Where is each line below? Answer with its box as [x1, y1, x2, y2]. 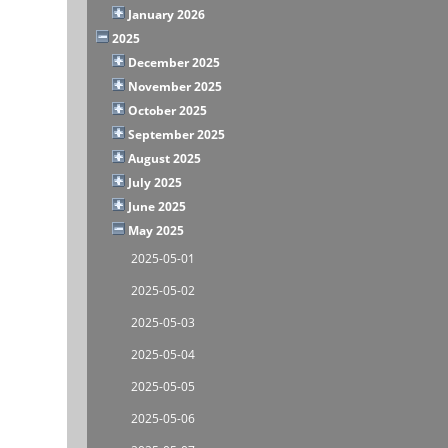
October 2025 [128, 101, 208, 119]
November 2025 [128, 77, 223, 95]
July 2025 [128, 173, 183, 191]
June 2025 [128, 197, 187, 215]
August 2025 [128, 149, 202, 167]
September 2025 [128, 125, 226, 143]
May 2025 [128, 221, 185, 239]
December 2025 [128, 53, 221, 71]
